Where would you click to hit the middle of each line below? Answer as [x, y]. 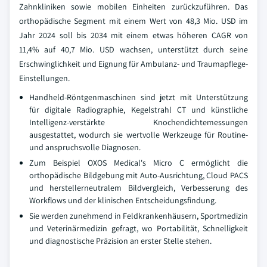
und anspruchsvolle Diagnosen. [85, 147]
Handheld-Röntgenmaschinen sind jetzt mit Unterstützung [139, 97]
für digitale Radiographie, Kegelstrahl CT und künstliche [139, 110]
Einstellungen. [44, 78]
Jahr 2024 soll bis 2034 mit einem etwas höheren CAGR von [133, 35]
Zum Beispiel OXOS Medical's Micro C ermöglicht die [139, 163]
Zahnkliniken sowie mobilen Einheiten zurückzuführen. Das [133, 7]
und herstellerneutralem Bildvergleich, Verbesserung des [139, 188]
